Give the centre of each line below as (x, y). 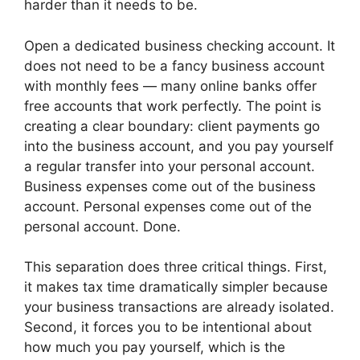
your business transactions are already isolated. (179, 307)
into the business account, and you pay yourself (179, 146)
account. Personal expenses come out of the (168, 206)
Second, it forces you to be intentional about (168, 327)
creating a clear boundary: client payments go (172, 126)
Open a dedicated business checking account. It (180, 45)
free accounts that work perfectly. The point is (173, 106)
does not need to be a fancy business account (174, 65)
